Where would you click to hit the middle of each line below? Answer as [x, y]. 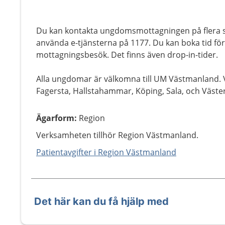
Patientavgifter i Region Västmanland [106, 152]
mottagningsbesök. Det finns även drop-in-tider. [127, 55]
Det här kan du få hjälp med [101, 201]
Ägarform [55, 118]
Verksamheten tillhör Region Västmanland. [117, 135]
